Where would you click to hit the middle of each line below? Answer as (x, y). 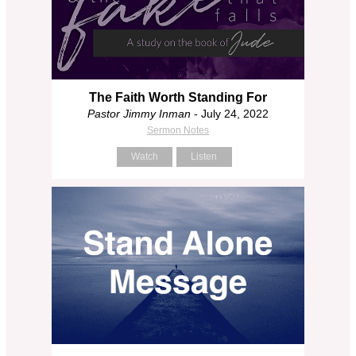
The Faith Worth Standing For (178, 97)
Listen (204, 156)
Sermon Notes (178, 130)
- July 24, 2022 (230, 113)
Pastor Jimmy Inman (139, 113)
